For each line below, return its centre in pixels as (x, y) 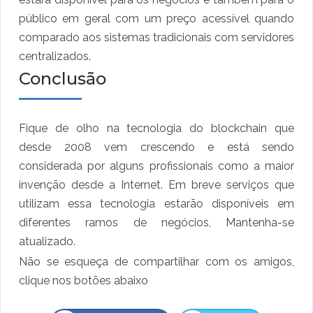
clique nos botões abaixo (83, 281)
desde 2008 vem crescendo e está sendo (156, 147)
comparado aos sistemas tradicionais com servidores (156, 38)
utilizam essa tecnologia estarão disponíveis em (156, 204)
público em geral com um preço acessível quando (156, 19)
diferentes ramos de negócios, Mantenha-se (156, 223)
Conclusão (63, 79)
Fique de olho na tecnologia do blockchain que (156, 129)
